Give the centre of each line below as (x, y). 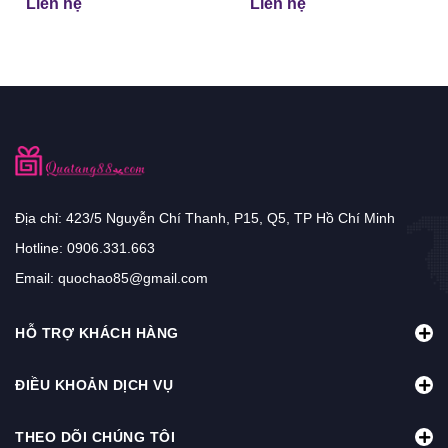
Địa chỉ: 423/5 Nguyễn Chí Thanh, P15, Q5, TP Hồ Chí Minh (205, 218)
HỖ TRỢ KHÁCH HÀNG (97, 333)
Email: (36, 278)
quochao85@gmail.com (133, 278)
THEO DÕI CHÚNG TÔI (95, 437)
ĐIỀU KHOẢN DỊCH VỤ (94, 385)
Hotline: (41, 248)
